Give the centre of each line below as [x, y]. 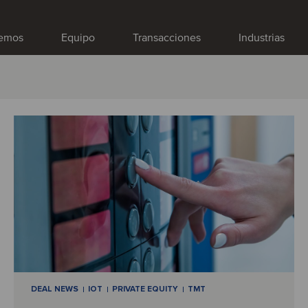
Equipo [78, 38]
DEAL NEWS [54, 289]
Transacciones [167, 38]
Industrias [262, 38]
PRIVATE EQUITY [145, 289]
